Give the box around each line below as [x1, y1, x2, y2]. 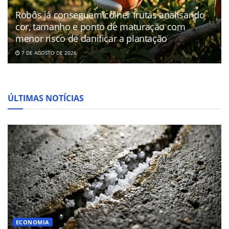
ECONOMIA [16, 218, 50, 226]
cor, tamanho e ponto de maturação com [15, 20, 186, 33]
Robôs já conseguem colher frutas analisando [15, 9, 205, 21]
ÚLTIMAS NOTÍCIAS [8, 93, 84, 104]
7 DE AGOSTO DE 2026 [20, 49, 77, 57]
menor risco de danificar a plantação [15, 32, 168, 45]
